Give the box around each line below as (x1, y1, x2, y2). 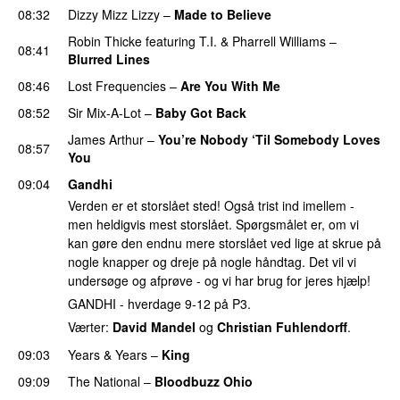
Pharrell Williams (232, 31, 326, 50)
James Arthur (68, 129, 144, 148)
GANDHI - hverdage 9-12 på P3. (68, 295, 251, 313)
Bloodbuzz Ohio (154, 371, 253, 390)
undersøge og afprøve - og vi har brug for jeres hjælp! (68, 271, 371, 290)
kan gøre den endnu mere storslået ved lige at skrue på (68, 234, 381, 253)
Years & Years (68, 345, 147, 363)
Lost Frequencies (68, 76, 166, 95)
